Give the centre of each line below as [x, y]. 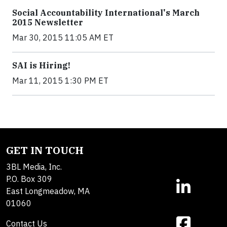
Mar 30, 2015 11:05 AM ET [63, 37]
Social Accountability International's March [106, 12]
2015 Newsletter [48, 22]
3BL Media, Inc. [34, 166]
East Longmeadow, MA [48, 191]
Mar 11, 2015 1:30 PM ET [60, 80]
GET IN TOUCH [45, 150]
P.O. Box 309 [29, 179]
